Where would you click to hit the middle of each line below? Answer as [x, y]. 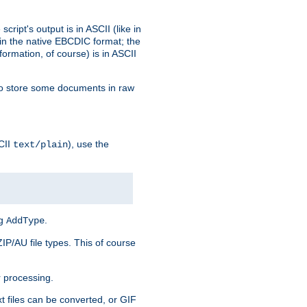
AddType [25, 220]
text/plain [40, 144]
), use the [88, 144]
